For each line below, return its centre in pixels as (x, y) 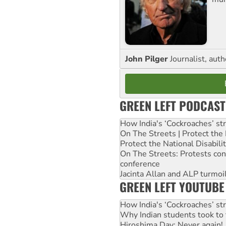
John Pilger (148, 59)
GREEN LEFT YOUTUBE (172, 186)
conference (140, 164)
